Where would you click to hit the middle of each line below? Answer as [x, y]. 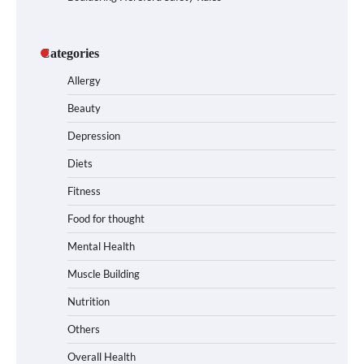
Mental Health [101, 246]
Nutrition [89, 301]
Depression [94, 135]
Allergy [84, 80]
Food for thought [106, 218]
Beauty [84, 108]
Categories [70, 53]
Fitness [84, 191]
